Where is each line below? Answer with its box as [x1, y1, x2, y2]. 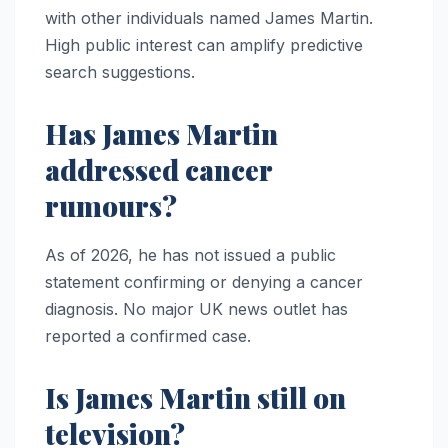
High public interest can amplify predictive [45, 34, 363, 55]
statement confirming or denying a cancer [45, 271, 363, 292]
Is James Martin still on [45, 378, 346, 416]
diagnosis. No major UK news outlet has [45, 298, 348, 319]
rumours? [45, 186, 177, 224]
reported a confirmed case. [45, 325, 251, 346]
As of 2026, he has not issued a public [45, 244, 336, 265]
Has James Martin [45, 114, 278, 152]
